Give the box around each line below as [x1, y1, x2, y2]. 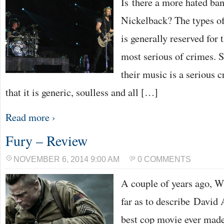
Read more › [5, 110, 55, 124]
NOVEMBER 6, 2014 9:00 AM [13, 155, 119, 163]
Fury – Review [5, 131, 87, 150]
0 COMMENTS [137, 155, 191, 163]
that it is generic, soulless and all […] [5, 85, 158, 99]
